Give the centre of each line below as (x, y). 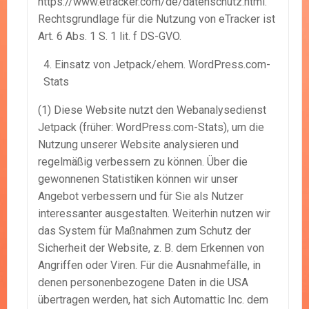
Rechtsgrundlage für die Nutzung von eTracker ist (157, 19)
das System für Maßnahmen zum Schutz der (144, 231)
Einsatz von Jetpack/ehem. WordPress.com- (162, 65)
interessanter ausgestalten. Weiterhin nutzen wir (154, 214)
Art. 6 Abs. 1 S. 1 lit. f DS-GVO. (110, 37)
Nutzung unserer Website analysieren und (138, 145)
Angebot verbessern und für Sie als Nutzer (141, 197)
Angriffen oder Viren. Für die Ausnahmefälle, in (149, 266)
